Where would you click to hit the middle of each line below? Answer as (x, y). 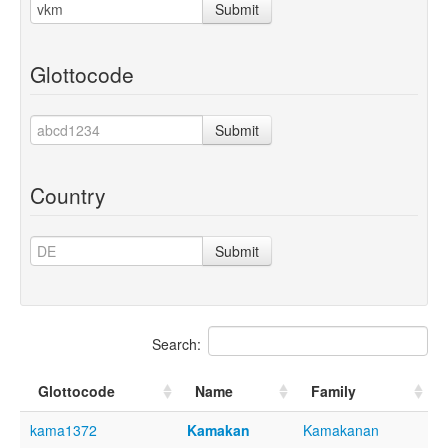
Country (68, 194)
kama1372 (63, 429)
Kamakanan (341, 429)
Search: (176, 343)
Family (333, 390)
